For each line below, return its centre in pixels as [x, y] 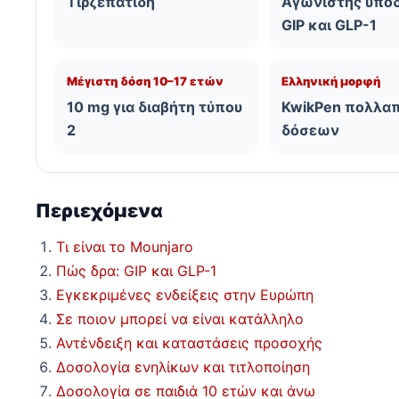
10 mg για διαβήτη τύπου [155, 107]
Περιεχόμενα [99, 211]
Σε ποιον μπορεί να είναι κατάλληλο [180, 319]
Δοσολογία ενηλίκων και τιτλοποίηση [183, 367]
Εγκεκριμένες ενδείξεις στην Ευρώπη [185, 295]
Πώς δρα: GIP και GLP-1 [136, 271]
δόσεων [311, 130]
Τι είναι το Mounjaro [125, 247]
